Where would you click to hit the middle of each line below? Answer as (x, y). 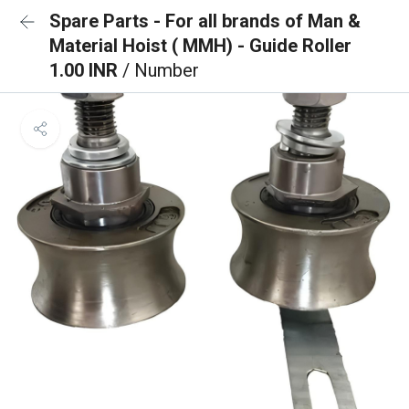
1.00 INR (86, 70)
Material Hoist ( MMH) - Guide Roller (200, 46)
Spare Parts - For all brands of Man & (205, 21)
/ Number (161, 70)
